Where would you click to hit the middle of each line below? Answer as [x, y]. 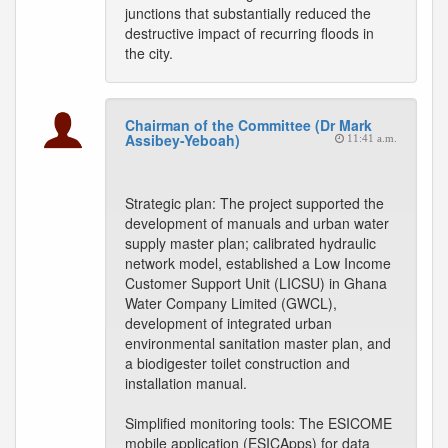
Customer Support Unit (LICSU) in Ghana [256, 283]
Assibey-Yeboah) [182, 140]
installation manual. [186, 383]
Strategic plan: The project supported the [254, 203]
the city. [149, 53]
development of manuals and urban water [257, 223]
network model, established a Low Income [258, 263]
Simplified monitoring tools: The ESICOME [258, 423]
